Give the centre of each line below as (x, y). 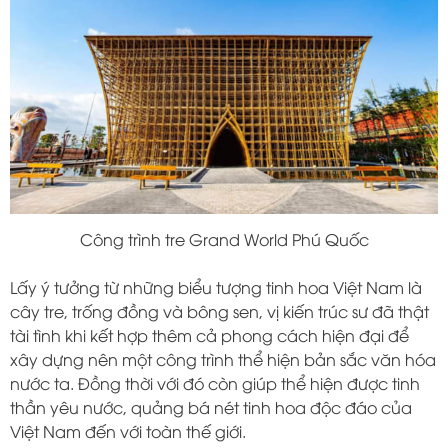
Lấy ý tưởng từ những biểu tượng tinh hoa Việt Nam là (216, 287)
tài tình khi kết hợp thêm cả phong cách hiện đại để (209, 335)
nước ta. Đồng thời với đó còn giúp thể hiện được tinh (215, 383)
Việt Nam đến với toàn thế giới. (128, 431)
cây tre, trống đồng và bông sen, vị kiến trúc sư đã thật (219, 311)
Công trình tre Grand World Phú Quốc (224, 239)
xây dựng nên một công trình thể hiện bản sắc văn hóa (223, 359)
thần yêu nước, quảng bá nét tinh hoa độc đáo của (211, 407)
